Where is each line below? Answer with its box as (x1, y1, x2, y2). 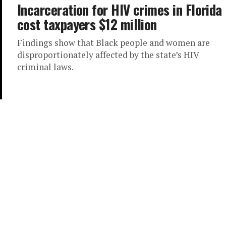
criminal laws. (17, 61, 74, 73)
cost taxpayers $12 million (17, 14, 157, 34)
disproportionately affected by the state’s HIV (17, 49, 199, 61)
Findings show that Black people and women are (17, 37, 210, 48)
